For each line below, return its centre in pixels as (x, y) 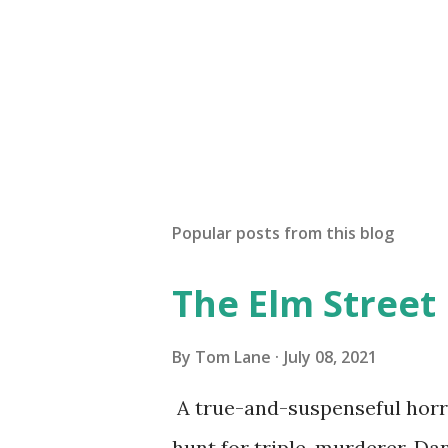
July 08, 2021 (330, 357)
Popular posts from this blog (283, 233)
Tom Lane (233, 357)
